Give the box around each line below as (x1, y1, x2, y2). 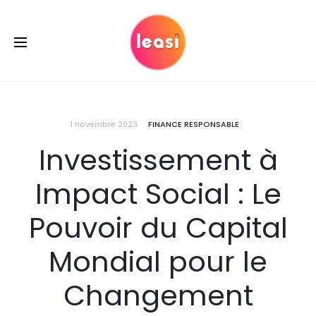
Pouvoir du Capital (28, 208, 288, 248)
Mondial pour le (49, 242, 267, 281)
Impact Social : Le (35, 174, 281, 214)
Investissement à (38, 140, 278, 180)
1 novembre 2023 (70, 119, 138, 130)
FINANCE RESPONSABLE (148, 119, 239, 130)
